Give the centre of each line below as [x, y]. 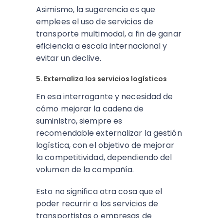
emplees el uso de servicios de [95, 22]
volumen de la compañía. [85, 170]
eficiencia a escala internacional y [102, 46]
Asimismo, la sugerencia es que [96, 9]
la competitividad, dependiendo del [104, 157]
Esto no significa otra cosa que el [99, 191]
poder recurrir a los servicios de [97, 204]
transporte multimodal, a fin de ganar [109, 34]
